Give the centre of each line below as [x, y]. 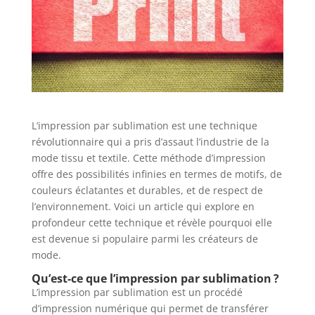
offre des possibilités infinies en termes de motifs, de [156, 174]
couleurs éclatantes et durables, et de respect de [147, 190]
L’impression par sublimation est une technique [144, 125]
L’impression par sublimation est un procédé [137, 292]
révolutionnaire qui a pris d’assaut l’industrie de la [150, 141]
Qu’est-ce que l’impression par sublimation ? [155, 278]
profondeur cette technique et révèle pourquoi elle [152, 222]
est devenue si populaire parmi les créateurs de [144, 238]
